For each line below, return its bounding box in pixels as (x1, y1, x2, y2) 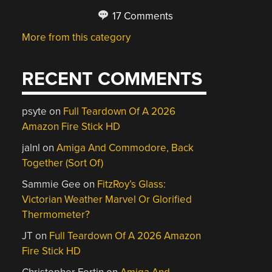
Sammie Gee (22, 178, 81, 191)
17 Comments (110, 9, 174, 22)
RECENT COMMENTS (22, 68, 203, 90)
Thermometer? (22, 208, 90, 221)
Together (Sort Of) (22, 157, 104, 169)
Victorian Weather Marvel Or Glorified (22, 193, 192, 206)
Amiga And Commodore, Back (56, 141, 194, 154)
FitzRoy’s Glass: (97, 178, 166, 191)
